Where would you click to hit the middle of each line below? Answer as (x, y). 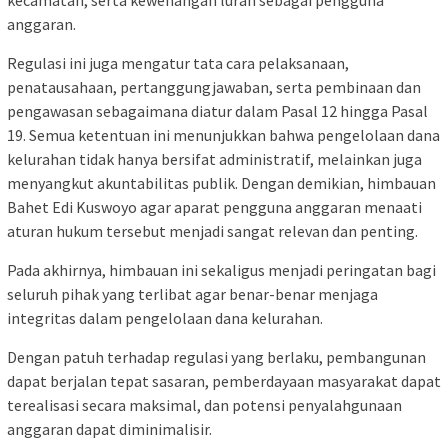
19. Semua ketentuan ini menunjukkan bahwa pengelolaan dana (223, 134)
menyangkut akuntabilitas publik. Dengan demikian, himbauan (221, 182)
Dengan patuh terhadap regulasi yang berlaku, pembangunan (216, 356)
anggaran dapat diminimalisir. (109, 428)
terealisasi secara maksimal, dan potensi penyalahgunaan (204, 404)
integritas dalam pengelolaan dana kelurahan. (165, 317)
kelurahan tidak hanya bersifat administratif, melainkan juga (214, 158)
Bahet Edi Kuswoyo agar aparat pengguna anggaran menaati (214, 206)
